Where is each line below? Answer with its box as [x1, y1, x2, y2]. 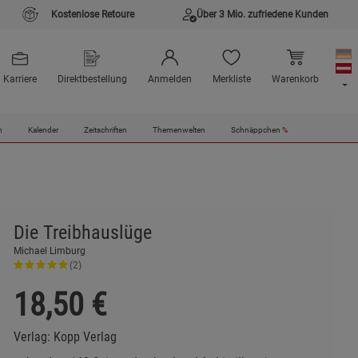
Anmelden [147, 74, 192, 86]
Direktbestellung [57, 74, 127, 86]
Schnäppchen [230, 125, 282, 136]
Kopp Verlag [53, 329, 117, 345]
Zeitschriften [83, 125, 127, 136]
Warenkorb [271, 74, 319, 86]
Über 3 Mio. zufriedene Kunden [197, 9, 328, 20]
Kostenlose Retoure [51, 9, 134, 20]
